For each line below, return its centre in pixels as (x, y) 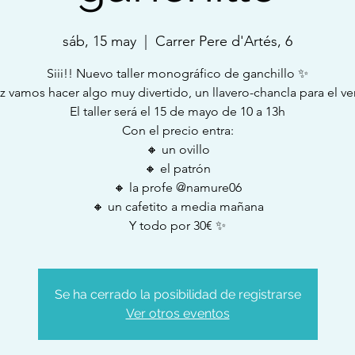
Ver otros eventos (177, 314)
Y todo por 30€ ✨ (177, 226)
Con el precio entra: (177, 131)
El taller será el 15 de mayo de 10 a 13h (177, 112)
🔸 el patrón (177, 169)
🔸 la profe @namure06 (177, 188)
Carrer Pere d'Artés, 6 (224, 42)
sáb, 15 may (99, 42)
